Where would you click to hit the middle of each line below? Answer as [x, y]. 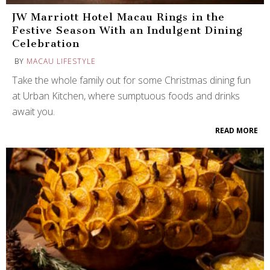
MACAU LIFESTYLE [61, 61]
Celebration [46, 44]
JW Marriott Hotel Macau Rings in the [118, 17]
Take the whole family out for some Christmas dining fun [131, 80]
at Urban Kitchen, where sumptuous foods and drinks [126, 96]
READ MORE [237, 131]
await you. [33, 112]
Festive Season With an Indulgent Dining [127, 30]
